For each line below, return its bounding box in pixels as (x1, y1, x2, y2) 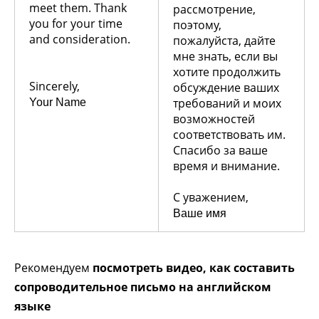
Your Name (29, 95, 86, 108)
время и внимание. (173, 157, 280, 174)
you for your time (29, 15, 122, 31)
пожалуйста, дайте (173, 32, 276, 48)
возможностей (173, 110, 255, 127)
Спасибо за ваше (173, 142, 268, 158)
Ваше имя (173, 206, 226, 219)
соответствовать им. (173, 126, 286, 142)
